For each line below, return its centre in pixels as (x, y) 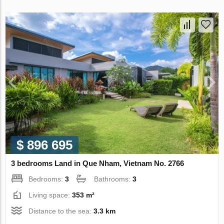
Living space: (50, 195)
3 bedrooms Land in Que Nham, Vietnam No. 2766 (98, 163)
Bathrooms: (113, 179)
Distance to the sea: (61, 211)
